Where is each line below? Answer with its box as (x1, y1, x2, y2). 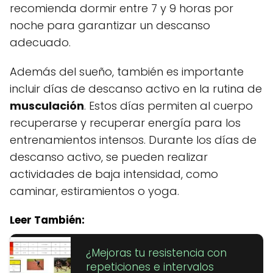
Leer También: (10, 213, 85, 228)
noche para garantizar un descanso (10, 18, 210, 34)
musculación (10, 98, 84, 114)
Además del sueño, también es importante (10, 64, 244, 80)
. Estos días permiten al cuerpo (84, 98, 253, 114)
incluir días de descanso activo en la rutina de (10, 81, 262, 97)
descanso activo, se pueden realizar (10, 149, 208, 165)
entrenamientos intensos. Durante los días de (10, 132, 257, 148)
